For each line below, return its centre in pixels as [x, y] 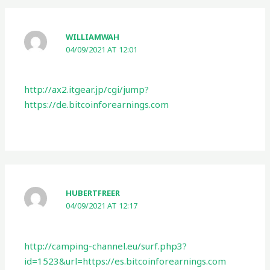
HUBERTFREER [93, 193]
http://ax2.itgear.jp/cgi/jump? [87, 89]
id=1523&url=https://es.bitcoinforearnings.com [125, 261]
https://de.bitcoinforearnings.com [97, 105]
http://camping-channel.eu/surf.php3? [106, 246]
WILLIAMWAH [93, 36]
